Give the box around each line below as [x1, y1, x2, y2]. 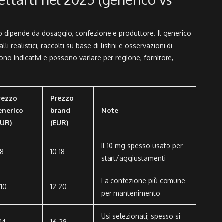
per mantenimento [101, 189, 160, 198]
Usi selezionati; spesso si [101, 212, 180, 221]
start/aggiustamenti [101, 154, 166, 163]
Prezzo [50, 94, 74, 103]
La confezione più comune [101, 176, 185, 185]
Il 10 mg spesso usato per [101, 141, 183, 150]
